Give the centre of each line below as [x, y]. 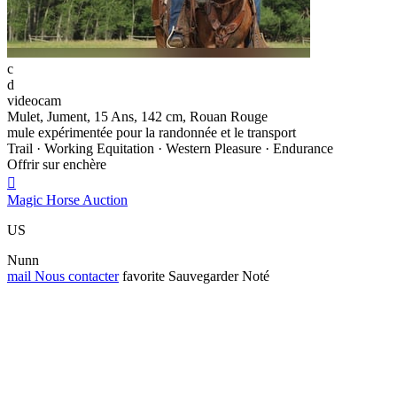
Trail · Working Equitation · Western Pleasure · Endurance [170, 149]
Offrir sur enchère [57, 165]
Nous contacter [75, 276]
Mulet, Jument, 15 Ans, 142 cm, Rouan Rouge [137, 117]
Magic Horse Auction [67, 200]
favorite [144, 276]
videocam [34, 101]
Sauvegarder [203, 276]
